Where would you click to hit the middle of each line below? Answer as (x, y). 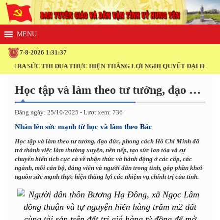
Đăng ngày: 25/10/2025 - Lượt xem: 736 (69, 112)
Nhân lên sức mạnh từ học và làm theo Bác (83, 126)
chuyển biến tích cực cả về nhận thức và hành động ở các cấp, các (103, 159)
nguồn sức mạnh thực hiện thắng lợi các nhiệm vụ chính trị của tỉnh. (107, 176)
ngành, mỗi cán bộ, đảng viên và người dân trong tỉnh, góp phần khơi (109, 167)
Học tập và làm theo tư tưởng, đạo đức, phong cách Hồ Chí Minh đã (107, 141)
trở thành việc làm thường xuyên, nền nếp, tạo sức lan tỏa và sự (100, 150)
